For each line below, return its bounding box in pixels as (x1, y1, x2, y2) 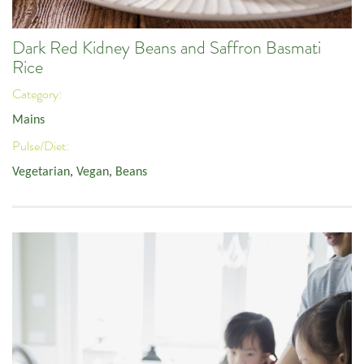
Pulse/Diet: (12, 137, 71, 154)
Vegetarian (12, 166, 70, 180)
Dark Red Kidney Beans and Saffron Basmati (12, 37, 321, 60)
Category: (12, 85, 64, 102)
